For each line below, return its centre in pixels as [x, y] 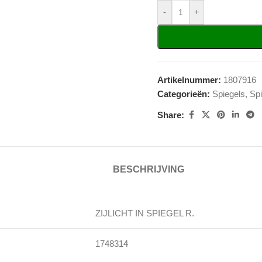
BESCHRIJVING [149, 169]
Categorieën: [184, 94]
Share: [171, 115]
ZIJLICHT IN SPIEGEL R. [145, 213]
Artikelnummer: [190, 80]
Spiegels [229, 94]
